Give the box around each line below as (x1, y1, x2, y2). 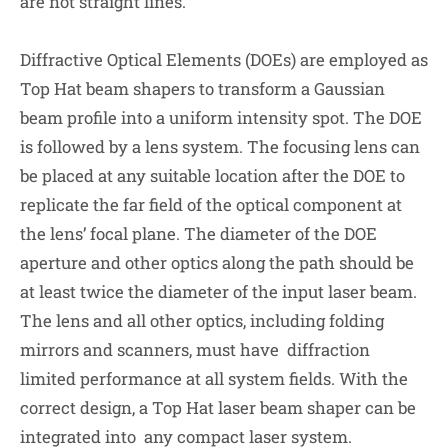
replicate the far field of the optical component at (20, 192, 402, 216)
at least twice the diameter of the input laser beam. (20, 279, 417, 303)
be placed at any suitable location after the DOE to (20, 163, 405, 187)
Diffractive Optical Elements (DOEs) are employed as (20, 47, 428, 71)
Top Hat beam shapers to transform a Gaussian (20, 76, 385, 100)
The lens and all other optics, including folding (20, 308, 384, 332)
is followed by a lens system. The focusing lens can (20, 134, 420, 158)
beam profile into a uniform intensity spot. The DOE (20, 105, 422, 129)
